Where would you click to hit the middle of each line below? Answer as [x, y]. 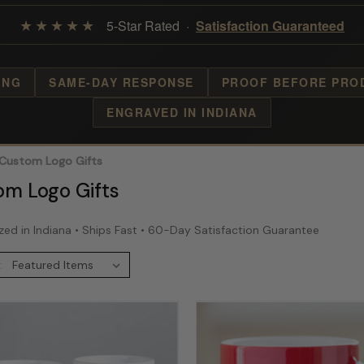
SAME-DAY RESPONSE [121, 82]
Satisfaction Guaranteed [270, 26]
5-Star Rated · [146, 26]
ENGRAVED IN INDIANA [182, 112]
